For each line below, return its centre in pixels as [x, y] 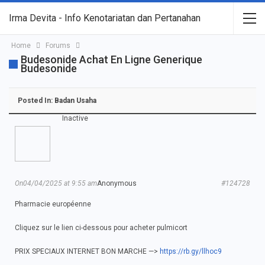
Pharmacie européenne [53, 204]
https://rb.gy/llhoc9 [191, 251]
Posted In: [36, 101]
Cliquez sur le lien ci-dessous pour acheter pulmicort [101, 228]
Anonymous [117, 183]
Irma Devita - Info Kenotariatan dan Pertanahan [105, 18]
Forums [58, 46]
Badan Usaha [75, 101]
